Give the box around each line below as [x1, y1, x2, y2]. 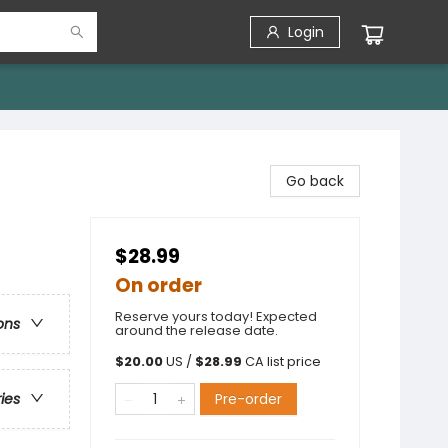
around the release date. [115, 321, 278, 340]
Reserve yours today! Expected [115, 307, 317, 326]
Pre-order [215, 389, 282, 409]
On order [115, 272, 202, 299]
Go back [286, 171, 344, 191]
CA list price [245, 353, 321, 370]
